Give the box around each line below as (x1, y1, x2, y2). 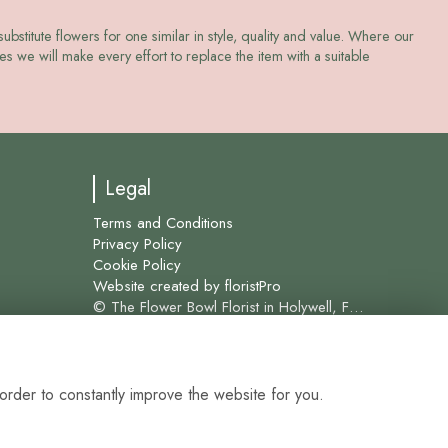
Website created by (93, 274, 226, 297)
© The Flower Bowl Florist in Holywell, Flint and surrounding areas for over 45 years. (349, 295, 364, 318)
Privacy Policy (93, 232, 183, 255)
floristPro (225, 274, 282, 297)
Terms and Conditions (93, 211, 234, 234)
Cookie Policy (93, 253, 182, 276)
